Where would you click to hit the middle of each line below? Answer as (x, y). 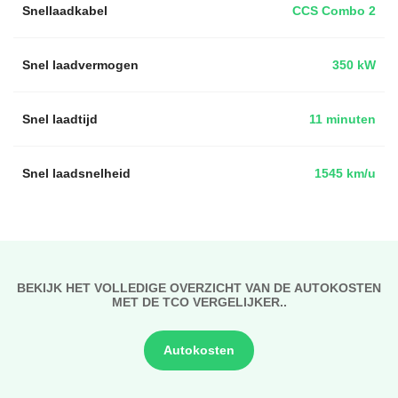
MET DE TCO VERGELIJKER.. (199, 302)
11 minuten (342, 119)
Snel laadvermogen (80, 64)
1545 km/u (345, 173)
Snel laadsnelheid (76, 173)
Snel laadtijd (60, 119)
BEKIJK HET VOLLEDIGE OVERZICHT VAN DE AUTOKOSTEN (199, 287)
